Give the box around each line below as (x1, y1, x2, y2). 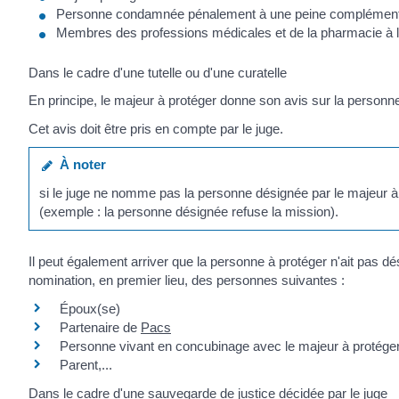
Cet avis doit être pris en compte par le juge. (28, 120, 283, 136)
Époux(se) (60, 300, 120, 316)
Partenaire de (60, 319, 141, 335)
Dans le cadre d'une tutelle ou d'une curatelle (28, 64, 287, 80)
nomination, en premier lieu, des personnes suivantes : (28, 273, 345, 289)
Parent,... (60, 356, 112, 372)
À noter (53, 157, 107, 173)
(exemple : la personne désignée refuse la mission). (39, 203, 339, 219)
